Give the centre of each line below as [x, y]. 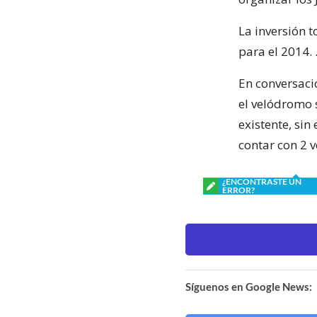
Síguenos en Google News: [249, 286]
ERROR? [238, 190]
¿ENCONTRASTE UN [262, 181]
